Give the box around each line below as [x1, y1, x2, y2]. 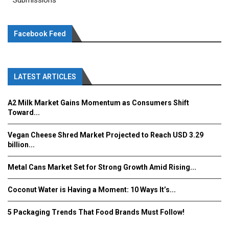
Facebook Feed [14, 30, 66, 38]
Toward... [8, 108, 40, 117]
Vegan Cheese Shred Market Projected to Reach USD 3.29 [8, 131, 203, 140]
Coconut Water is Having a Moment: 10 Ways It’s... [8, 186, 176, 194]
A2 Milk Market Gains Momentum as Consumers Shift [8, 99, 189, 107]
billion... [8, 141, 35, 149]
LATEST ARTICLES [14, 73, 76, 81]
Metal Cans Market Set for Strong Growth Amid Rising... [8, 163, 196, 172]
